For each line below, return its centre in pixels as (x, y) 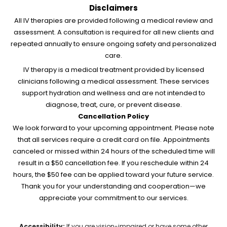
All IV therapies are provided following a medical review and (113, 20)
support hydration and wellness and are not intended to (113, 93)
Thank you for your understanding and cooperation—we (113, 186)
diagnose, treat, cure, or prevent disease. (113, 104)
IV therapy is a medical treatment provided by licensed (113, 69)
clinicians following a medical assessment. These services (113, 81)
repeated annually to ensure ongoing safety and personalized (113, 44)
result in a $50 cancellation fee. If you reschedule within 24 (113, 163)
